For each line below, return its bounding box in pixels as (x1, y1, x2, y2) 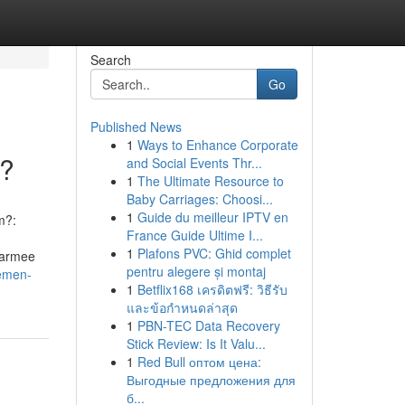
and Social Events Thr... (126, 154, 262, 172)
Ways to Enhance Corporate (137, 136, 298, 154)
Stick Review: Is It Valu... (126, 334, 266, 353)
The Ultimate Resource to (137, 172, 284, 190)
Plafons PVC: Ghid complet (137, 244, 291, 262)
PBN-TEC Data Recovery (137, 316, 280, 334)
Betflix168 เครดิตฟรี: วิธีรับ (137, 280, 287, 298)
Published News (89, 118, 182, 136)
